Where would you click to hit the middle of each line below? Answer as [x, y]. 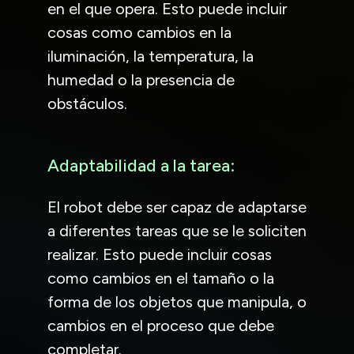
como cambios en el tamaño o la [161, 278]
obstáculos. [87, 103]
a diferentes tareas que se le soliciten [177, 230]
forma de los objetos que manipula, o [177, 301]
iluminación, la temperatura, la [151, 56]
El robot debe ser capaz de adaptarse [177, 207]
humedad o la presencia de [141, 79]
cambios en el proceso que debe [161, 325]
